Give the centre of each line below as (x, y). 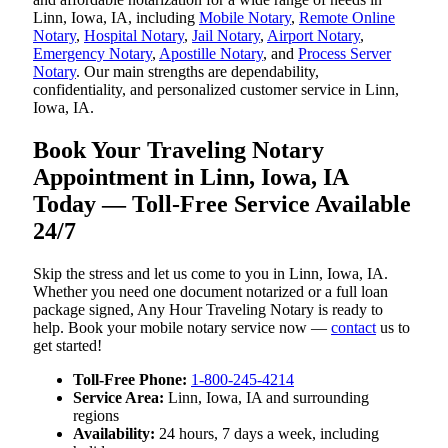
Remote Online (347, 17)
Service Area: (118, 397)
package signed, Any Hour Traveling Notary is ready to (208, 309)
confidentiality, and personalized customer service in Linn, (216, 89)
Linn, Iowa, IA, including (116, 17)
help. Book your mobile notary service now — (182, 327)
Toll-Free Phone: (130, 379)
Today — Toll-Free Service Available (222, 203)
